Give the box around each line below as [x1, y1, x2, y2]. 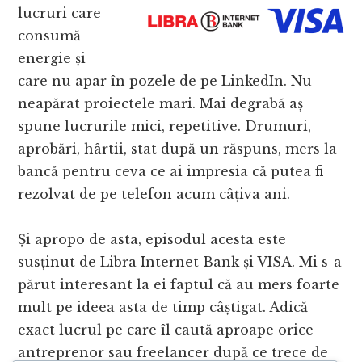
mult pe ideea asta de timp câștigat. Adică [18, 298, 309, 315]
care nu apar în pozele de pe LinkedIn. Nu [18, 72, 313, 89]
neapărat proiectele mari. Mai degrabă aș [18, 95, 304, 112]
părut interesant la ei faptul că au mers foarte [18, 276, 340, 293]
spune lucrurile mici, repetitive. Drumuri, [18, 117, 312, 134]
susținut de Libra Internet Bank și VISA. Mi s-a [18, 253, 343, 270]
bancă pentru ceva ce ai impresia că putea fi [18, 162, 324, 179]
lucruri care [18, 4, 102, 21]
